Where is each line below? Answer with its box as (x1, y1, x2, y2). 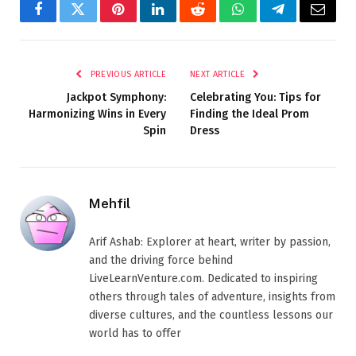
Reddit (196, 14, 235, 29)
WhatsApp (236, 14, 298, 29)
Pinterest (117, 14, 168, 29)
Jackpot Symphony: (67, 90, 166, 104)
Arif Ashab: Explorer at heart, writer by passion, (89, 234, 331, 249)
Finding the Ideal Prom (190, 106, 309, 121)
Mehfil (89, 195, 130, 211)
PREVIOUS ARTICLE (87, 68, 166, 79)
